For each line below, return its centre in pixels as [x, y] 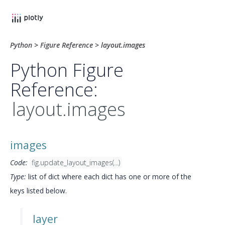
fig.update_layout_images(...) [76, 162]
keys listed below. [38, 191]
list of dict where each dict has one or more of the [109, 177]
